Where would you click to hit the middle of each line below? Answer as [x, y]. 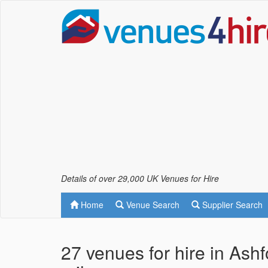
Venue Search [152, 205]
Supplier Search [231, 205]
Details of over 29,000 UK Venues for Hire [140, 178]
